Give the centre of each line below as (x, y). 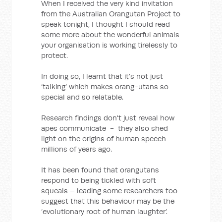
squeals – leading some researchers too (110, 191)
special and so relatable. (83, 97)
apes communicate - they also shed (105, 128)
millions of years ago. (77, 149)
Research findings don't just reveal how (108, 118)
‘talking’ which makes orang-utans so (105, 86)
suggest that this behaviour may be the (108, 201)
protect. (55, 55)
